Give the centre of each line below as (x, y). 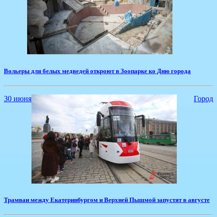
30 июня (18, 98)
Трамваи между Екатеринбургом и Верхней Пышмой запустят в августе (107, 200)
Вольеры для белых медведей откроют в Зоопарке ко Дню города (97, 71)
